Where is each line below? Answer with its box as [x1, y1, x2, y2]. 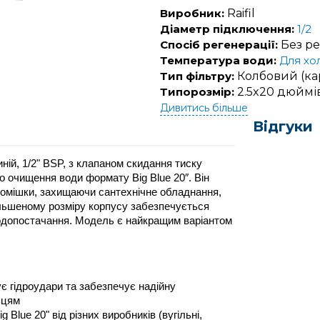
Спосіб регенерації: [160, 38, 278, 51]
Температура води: [160, 54, 276, 67]
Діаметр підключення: [160, 22, 294, 36]
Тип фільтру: [160, 69, 234, 83]
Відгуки [253, 118, 313, 135]
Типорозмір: [160, 85, 234, 99]
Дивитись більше [160, 101, 248, 114]
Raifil [224, 6, 255, 20]
